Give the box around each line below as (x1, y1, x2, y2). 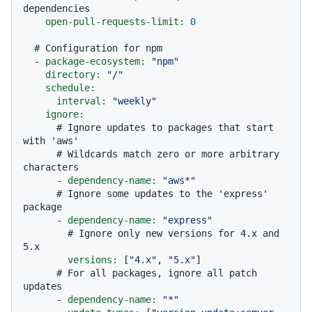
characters (23, 162, 79, 173)
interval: (56, 95, 107, 107)
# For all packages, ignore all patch (56, 267, 257, 279)
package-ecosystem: (45, 56, 146, 68)
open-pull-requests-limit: (45, 16, 185, 28)
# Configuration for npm (34, 42, 162, 54)
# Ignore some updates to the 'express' (56, 188, 268, 200)
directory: (45, 69, 101, 81)
